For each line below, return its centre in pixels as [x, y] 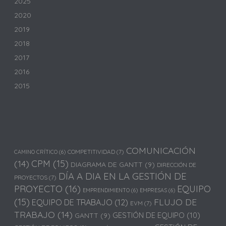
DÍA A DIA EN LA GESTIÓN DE [123, 176]
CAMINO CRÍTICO [36, 152]
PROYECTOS [31, 177]
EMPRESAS [154, 190]
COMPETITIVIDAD [92, 151]
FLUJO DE [176, 202]
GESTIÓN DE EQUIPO [149, 215]
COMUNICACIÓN [161, 150]
